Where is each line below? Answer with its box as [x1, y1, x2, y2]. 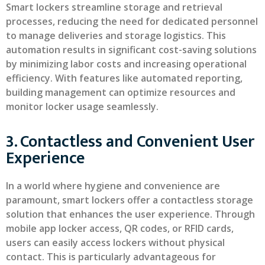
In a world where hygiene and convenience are [6, 179, 220, 193]
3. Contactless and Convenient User [6, 128, 254, 156]
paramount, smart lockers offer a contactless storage [6, 193, 253, 207]
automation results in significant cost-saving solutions [6, 43, 257, 56]
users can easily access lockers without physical [6, 236, 225, 250]
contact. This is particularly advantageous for [6, 250, 216, 264]
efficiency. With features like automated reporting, [6, 71, 243, 85]
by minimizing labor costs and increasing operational [6, 57, 247, 70]
